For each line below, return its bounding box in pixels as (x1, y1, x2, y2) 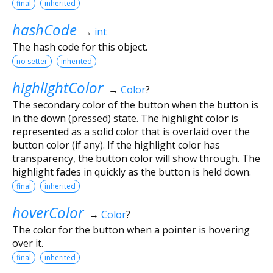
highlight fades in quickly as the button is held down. (12, 165, 251, 179)
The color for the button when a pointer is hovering (12, 222, 250, 236)
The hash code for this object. (12, 40, 147, 54)
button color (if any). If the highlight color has (12, 138, 220, 152)
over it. (12, 236, 43, 250)
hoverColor (12, 202, 83, 222)
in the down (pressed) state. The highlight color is (12, 111, 238, 125)
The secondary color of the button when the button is (12, 97, 258, 112)
